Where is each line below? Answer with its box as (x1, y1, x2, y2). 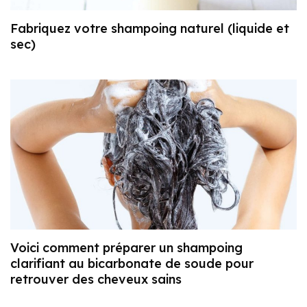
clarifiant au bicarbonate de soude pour (10, 256, 254, 272)
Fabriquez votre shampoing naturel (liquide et (10, 20, 289, 36)
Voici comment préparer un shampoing (10, 240, 243, 256)
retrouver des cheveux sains (10, 271, 182, 288)
